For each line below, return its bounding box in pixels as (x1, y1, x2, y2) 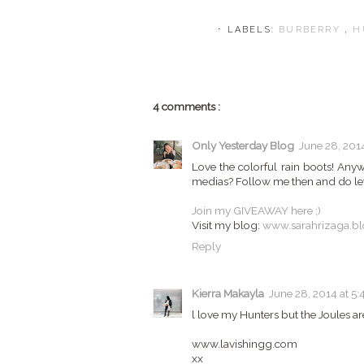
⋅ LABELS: (218, 24, 279, 35)
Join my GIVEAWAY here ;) (192, 203, 321, 217)
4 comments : (153, 100, 220, 113)
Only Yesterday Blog (192, 138, 294, 152)
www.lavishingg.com (192, 337, 297, 351)
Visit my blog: (192, 218, 262, 232)
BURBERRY (279, 24, 345, 35)
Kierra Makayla (192, 287, 264, 301)
